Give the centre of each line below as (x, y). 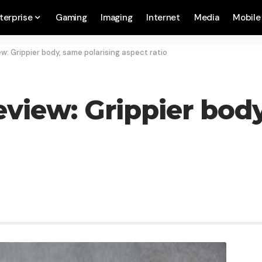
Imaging (117, 18)
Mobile (247, 18)
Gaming (71, 18)
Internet (163, 18)
